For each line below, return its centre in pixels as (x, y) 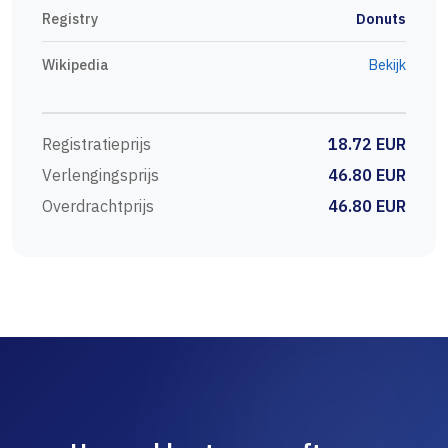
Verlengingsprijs (100, 175)
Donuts (381, 19)
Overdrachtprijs (98, 206)
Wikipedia (75, 65)
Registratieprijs (96, 144)
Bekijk (385, 65)
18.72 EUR (367, 144)
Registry (70, 19)
